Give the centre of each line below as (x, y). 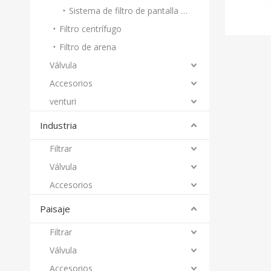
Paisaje (55, 209)
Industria (58, 125)
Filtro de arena (88, 47)
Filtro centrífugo (90, 29)
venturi (63, 101)
